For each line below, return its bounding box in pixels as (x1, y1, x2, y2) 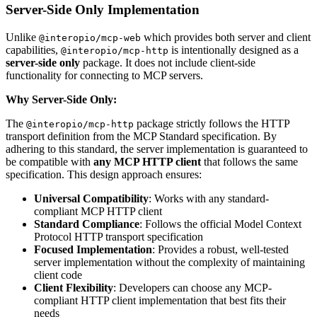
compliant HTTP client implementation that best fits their (34, 294, 286, 307)
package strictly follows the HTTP (134, 117, 289, 130)
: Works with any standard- (149, 192, 269, 205)
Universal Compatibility (34, 192, 149, 205)
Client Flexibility (34, 282, 113, 294)
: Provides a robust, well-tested (152, 243, 289, 256)
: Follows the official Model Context (139, 218, 301, 231)
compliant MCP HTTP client (34, 205, 162, 218)
